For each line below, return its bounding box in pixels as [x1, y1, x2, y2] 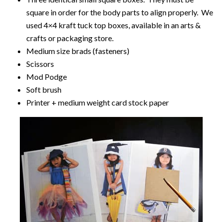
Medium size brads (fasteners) [26, 46, 129, 55]
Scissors [26, 59, 54, 68]
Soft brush [26, 85, 61, 94]
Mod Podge [26, 72, 67, 81]
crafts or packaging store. [26, 33, 113, 43]
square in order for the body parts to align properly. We [26, 7, 213, 17]
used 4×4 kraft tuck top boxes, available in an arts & [26, 20, 201, 30]
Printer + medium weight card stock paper [26, 98, 169, 107]
